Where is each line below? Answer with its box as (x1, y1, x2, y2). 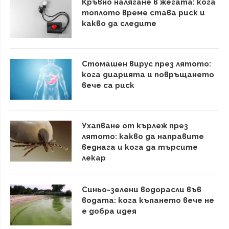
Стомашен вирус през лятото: (82, 59, 211, 68)
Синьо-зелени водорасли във (82, 185, 201, 194)
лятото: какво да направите (82, 131, 204, 141)
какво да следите (82, 18, 156, 28)
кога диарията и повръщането (82, 70, 214, 79)
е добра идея (82, 206, 136, 216)
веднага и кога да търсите (82, 142, 198, 152)
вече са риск (82, 80, 134, 90)
